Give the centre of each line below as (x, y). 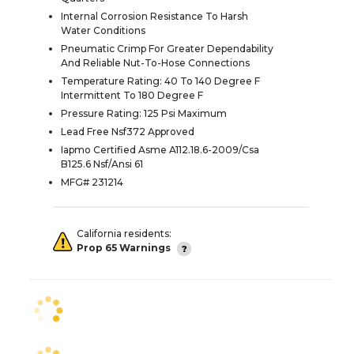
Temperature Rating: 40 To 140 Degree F (160, 81)
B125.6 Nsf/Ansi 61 (102, 164)
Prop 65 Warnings (124, 248)
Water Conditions (103, 30)
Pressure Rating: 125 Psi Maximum (144, 113)
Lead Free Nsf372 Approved (128, 131)
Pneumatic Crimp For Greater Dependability (167, 48)
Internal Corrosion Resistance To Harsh (154, 16)
